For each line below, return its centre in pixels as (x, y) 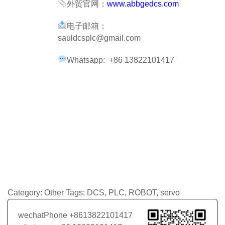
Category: (26, 192)
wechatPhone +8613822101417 (75, 215)
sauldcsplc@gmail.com (99, 38)
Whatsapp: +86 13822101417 (121, 60)
